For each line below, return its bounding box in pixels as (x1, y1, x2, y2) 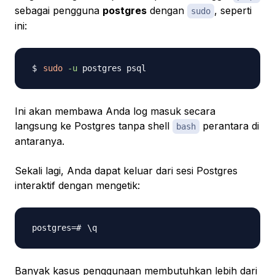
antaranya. (15, 135, 64, 148)
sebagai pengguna (15, 4, 103, 17)
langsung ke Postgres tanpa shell (15, 120, 172, 133)
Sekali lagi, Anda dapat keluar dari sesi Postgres (15, 165, 238, 177)
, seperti (214, 4, 252, 17)
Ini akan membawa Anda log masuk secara (15, 105, 215, 118)
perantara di (199, 120, 259, 133)
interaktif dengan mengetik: (15, 179, 140, 192)
